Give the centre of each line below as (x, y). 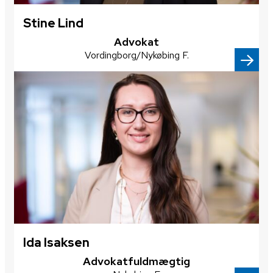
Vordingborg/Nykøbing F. (136, 55)
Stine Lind (53, 23)
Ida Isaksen (56, 242)
